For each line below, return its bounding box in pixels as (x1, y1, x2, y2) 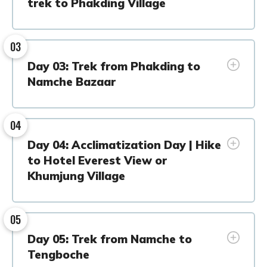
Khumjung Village (27, 168, 125, 183)
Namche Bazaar (27, 74, 116, 89)
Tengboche (27, 247, 89, 262)
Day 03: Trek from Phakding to (27, 58, 200, 73)
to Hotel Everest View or (27, 153, 167, 167)
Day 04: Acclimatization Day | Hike (27, 137, 221, 152)
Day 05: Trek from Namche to (27, 231, 192, 246)
